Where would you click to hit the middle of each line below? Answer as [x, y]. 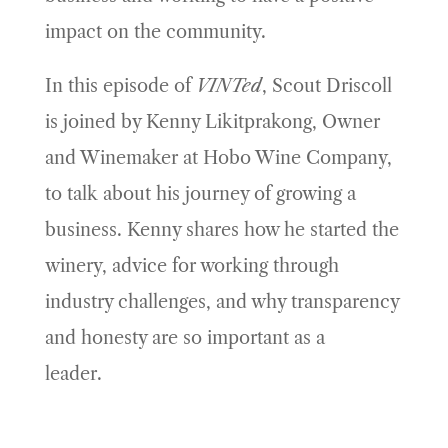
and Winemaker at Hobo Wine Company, [218, 158]
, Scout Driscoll [326, 86]
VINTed [228, 86]
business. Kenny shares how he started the [221, 230]
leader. [85, 374]
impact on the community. [155, 32]
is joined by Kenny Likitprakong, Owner [212, 122]
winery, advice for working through [191, 266]
